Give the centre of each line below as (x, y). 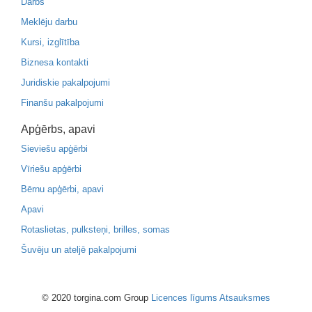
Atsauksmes (245, 298)
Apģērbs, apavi (58, 129)
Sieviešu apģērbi (54, 149)
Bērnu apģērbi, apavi (62, 189)
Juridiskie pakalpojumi (65, 83)
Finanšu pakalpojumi (62, 103)
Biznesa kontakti (55, 62)
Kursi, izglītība (50, 42)
